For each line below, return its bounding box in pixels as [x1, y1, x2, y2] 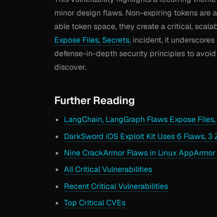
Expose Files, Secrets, [54, 35, 131, 46]
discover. [54, 62, 86, 73]
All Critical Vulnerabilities [64, 164, 152, 175]
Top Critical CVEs [64, 198, 125, 208]
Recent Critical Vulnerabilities [64, 181, 168, 191]
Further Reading [54, 93, 135, 108]
